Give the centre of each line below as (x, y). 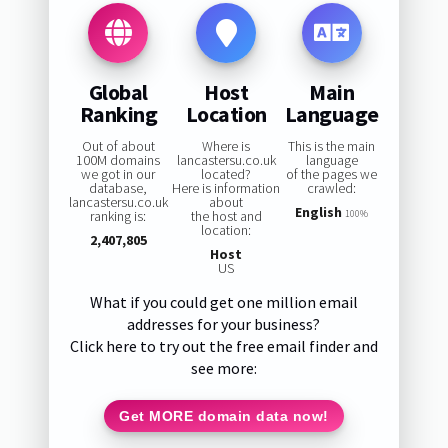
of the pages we (332, 174)
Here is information (226, 188)
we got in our (118, 174)
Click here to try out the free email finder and (223, 346)
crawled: (332, 188)
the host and (226, 216)
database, (118, 188)
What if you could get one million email (223, 302)
